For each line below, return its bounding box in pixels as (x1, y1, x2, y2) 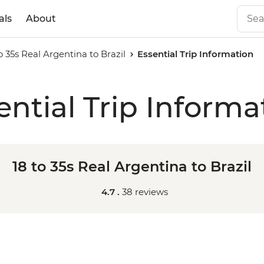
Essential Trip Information (137, 48, 254, 60)
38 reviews (121, 186, 168, 197)
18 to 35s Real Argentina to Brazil (12, 158, 252, 175)
